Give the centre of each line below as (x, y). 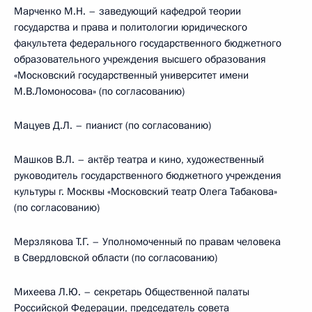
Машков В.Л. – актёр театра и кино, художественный (139, 159)
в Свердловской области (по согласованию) (116, 258)
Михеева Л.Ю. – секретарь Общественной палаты (132, 292)
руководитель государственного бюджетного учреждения (148, 175)
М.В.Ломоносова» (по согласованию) (99, 91)
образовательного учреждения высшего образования (140, 59)
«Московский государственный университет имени (131, 75)
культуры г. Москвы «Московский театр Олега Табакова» (146, 192)
